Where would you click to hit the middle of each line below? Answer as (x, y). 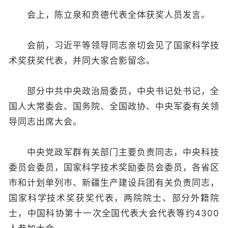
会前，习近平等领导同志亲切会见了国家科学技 (114, 45)
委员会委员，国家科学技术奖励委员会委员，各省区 (114, 167)
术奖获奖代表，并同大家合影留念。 (82, 61)
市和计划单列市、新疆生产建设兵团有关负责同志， (114, 183)
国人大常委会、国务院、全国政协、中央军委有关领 (114, 106)
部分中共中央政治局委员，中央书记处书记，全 (114, 91)
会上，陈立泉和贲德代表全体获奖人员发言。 (109, 15)
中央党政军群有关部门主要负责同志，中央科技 (114, 152)
